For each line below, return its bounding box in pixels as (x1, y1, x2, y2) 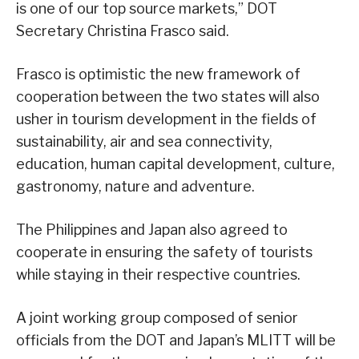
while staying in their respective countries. (16, 265, 301, 283)
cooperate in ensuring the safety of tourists (16, 243, 313, 260)
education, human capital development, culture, (16, 155, 335, 172)
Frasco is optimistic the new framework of (16, 65, 301, 83)
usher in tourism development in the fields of (16, 110, 317, 127)
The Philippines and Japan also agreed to (16, 220, 288, 238)
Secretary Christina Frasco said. (16, 22, 229, 39)
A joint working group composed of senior (16, 309, 298, 326)
